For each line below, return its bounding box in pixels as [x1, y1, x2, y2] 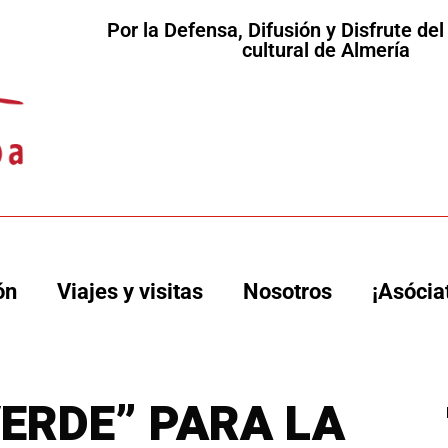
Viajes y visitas [57, 279, 204, 305]
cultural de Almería [242, 38, 411, 62]
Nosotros [243, 279, 333, 305]
